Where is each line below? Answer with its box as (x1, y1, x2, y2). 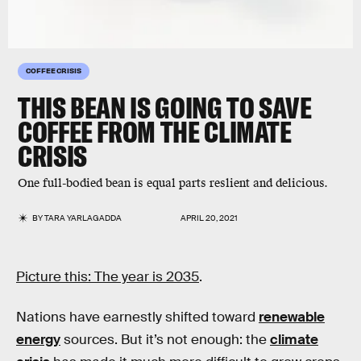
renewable (259, 308, 325, 326)
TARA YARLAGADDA (44, 213, 122, 223)
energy (16, 330, 60, 348)
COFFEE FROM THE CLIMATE (18, 114, 292, 150)
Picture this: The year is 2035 (16, 268, 199, 285)
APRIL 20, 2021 (180, 213, 238, 223)
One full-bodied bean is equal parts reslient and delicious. (18, 176, 328, 191)
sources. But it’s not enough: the (60, 330, 270, 348)
